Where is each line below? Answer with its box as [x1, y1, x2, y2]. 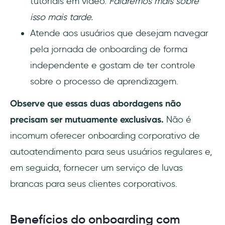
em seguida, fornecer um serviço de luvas [10, 162, 183, 174]
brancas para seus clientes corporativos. [10, 178, 177, 190]
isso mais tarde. [30, 12, 93, 23]
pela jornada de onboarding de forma [30, 44, 187, 55]
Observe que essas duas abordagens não [10, 98, 181, 109]
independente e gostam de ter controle [30, 60, 195, 71]
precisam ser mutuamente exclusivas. [10, 114, 164, 126]
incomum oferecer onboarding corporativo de [10, 130, 200, 142]
